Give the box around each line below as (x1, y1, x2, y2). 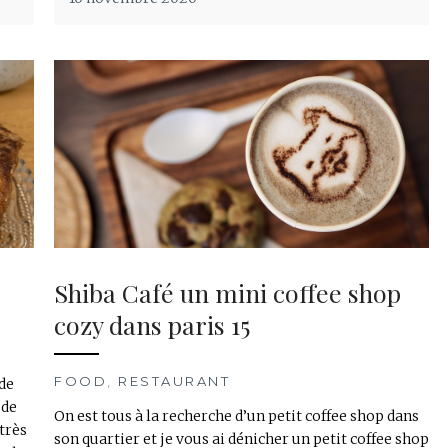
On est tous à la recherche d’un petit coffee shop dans (54, 407, 419, 426)
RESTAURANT (118, 373, 230, 390)
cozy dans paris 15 (54, 308, 250, 342)
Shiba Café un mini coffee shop (54, 276, 401, 310)
